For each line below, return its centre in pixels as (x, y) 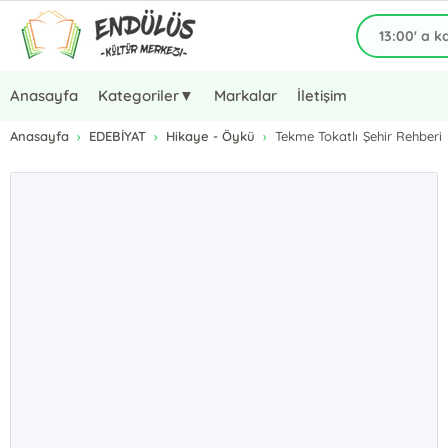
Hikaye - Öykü (211, 136)
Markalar (246, 95)
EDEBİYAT (118, 136)
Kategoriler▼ (146, 95)
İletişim (322, 95)
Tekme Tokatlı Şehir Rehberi (358, 136)
